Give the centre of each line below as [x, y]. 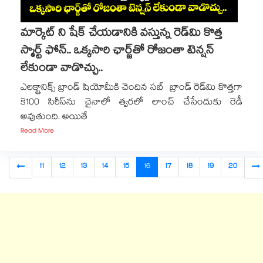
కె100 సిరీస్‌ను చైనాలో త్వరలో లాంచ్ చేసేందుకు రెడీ [131, 103]
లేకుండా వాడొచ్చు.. [62, 69]
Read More [37, 132]
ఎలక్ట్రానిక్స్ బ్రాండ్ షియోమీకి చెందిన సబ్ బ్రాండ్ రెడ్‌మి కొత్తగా [131, 88]
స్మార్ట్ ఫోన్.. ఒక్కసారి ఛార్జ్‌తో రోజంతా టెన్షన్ [117, 52]
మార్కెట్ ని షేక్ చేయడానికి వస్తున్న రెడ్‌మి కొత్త [121, 34]
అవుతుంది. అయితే [54, 118]
